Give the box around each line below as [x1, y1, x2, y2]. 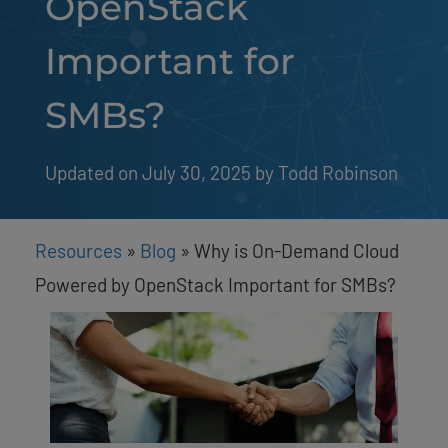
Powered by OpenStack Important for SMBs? [35, 272, 396, 296]
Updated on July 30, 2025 [45, 160, 251, 184]
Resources [35, 238, 122, 262]
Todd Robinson [278, 160, 398, 184]
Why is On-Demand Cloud [194, 238, 399, 262]
